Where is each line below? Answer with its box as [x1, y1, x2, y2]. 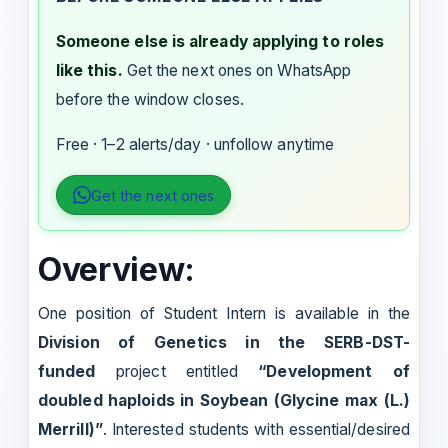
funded [38, 361, 96, 381]
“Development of [258, 361, 410, 381]
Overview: [38, 249, 196, 289]
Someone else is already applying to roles [55, 31, 385, 51]
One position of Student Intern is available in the [38, 303, 410, 323]
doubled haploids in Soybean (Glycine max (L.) [38, 390, 410, 410]
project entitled [95, 361, 259, 381]
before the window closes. [55, 89, 244, 109]
